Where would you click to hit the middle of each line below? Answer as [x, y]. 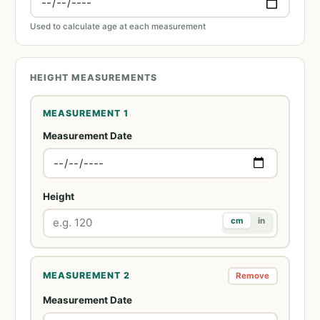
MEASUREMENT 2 [86, 276]
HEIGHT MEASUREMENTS [94, 78]
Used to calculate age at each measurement [118, 27]
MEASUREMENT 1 [85, 113]
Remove [252, 276]
